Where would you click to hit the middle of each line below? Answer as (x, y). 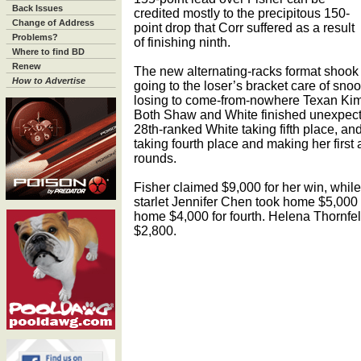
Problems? (35, 37)
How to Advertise (49, 81)
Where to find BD (48, 52)
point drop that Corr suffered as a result (244, 28)
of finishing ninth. (182, 42)
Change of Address (53, 23)
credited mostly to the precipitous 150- (242, 13)
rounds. (155, 158)
